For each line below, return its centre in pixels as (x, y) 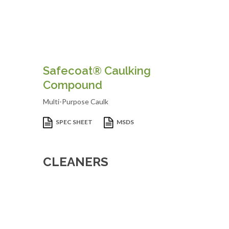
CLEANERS (76, 162)
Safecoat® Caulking (97, 71)
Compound (73, 85)
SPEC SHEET (75, 122)
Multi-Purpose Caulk (76, 101)
